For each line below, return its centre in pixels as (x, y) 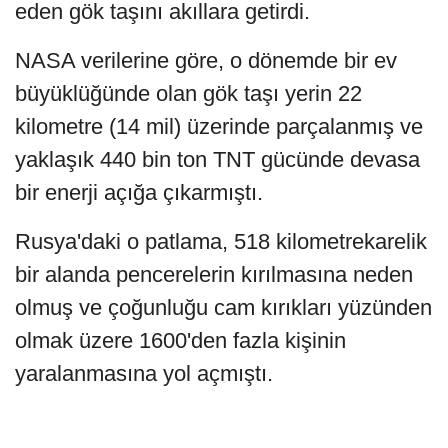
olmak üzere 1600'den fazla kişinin (180, 341)
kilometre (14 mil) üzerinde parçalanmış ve (219, 127)
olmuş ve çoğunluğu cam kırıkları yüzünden (223, 308)
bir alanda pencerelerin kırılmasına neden (214, 275)
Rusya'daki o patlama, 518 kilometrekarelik (221, 242)
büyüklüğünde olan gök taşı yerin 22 (188, 94)
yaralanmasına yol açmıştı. (144, 374)
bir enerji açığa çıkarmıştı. (139, 193)
